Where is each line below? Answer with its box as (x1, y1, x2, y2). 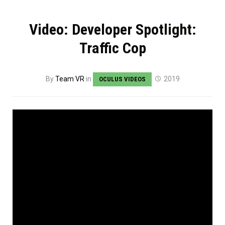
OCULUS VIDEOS (98, 75, 146, 83)
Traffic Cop (79, 39, 146, 57)
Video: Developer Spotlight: (29, 21, 196, 39)
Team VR (55, 75, 84, 83)
